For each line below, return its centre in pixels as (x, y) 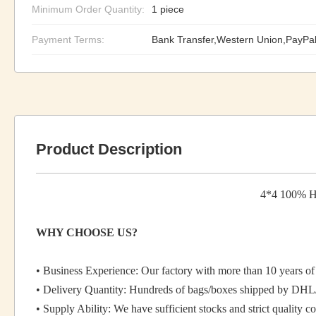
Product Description (109, 149)
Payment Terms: (68, 39)
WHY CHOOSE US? (87, 232)
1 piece (168, 9)
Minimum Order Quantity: (88, 9)
